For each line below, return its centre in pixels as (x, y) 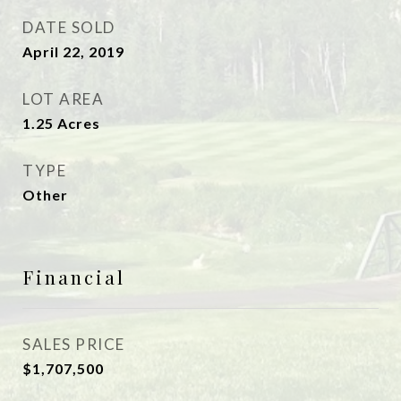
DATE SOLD (69, 27)
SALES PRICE (74, 344)
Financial (74, 276)
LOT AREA (63, 98)
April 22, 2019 (73, 51)
